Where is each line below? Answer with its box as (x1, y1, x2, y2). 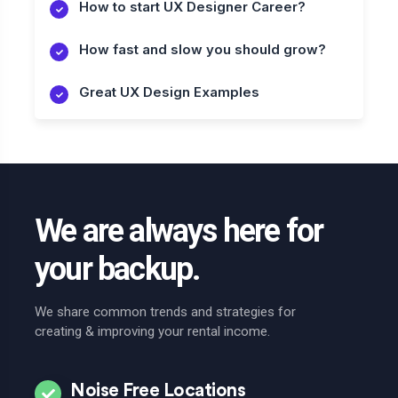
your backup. (35, 251, 200, 289)
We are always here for (35, 212, 323, 251)
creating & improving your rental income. (35, 323, 270, 340)
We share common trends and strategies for (35, 304, 296, 321)
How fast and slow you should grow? (79, 41, 326, 59)
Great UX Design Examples (79, 84, 259, 101)
